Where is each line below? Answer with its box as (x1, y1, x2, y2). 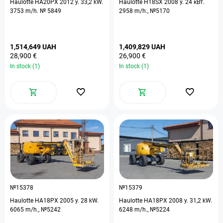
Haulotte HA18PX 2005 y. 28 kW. (10, 197, 99, 204)
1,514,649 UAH (10, 43, 56, 51)
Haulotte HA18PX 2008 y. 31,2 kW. (119, 197, 212, 204)
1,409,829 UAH (119, 43, 165, 51)
